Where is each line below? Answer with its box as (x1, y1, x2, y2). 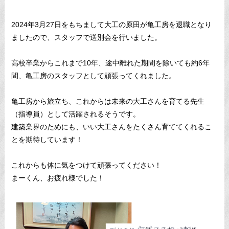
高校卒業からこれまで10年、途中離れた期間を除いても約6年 (11, 58, 210, 67)
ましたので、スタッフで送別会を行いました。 (11, 33, 162, 41)
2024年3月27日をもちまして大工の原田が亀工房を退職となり (11, 20, 212, 29)
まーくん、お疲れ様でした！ (11, 173, 104, 182)
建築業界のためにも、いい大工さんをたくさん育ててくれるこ (11, 122, 212, 131)
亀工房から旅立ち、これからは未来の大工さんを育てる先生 (11, 97, 204, 105)
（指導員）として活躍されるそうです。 (11, 109, 140, 118)
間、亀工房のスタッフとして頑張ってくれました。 (11, 71, 176, 80)
